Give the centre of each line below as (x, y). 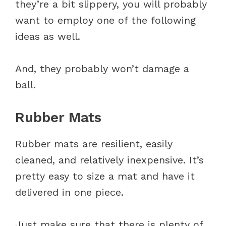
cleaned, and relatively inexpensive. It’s (109, 160)
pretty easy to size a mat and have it (105, 176)
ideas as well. (49, 36)
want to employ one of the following (105, 20)
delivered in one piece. (69, 192)
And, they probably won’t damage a (102, 68)
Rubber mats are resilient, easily (94, 144)
